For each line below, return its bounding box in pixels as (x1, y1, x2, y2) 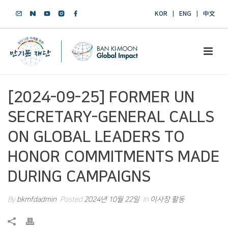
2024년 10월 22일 (84, 195, 139, 204)
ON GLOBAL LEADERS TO (8, 128, 185, 146)
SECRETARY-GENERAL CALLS (8, 108, 214, 126)
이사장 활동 (150, 195, 185, 204)
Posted (59, 195, 84, 204)
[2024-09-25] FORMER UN (8, 89, 194, 106)
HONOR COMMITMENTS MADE (8, 148, 220, 165)
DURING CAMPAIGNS (8, 168, 151, 185)
